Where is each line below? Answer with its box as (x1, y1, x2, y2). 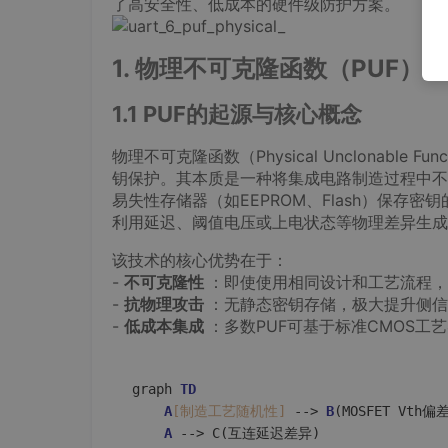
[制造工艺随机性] (172, 403, 286, 419)
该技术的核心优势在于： (112, 250, 288, 270)
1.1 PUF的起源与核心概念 (112, 101, 362, 127)
